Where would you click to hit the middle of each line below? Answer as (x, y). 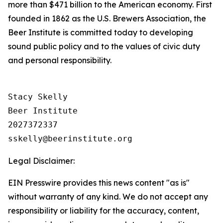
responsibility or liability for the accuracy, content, (104, 211)
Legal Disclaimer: (41, 161)
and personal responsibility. (61, 60)
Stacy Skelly (38, 97)
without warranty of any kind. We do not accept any (108, 197)
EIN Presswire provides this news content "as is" (99, 183)
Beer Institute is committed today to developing (101, 32)
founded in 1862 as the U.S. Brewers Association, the (107, 18)
